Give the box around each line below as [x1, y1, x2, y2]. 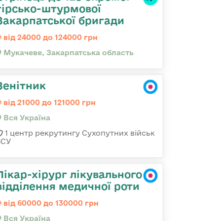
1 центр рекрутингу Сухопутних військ [3, 129, 155, 137]
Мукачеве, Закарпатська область [1, 48, 134, 57]
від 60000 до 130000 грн [1, 199, 99, 207]
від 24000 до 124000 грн [1, 33, 98, 41]
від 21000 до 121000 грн [1, 98, 96, 107]
